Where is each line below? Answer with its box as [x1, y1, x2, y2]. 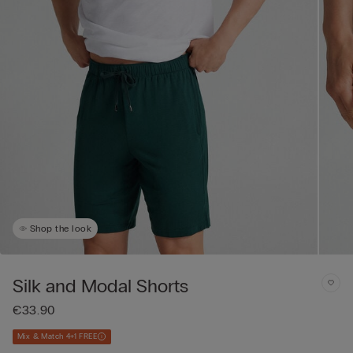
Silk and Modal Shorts [13, 273, 188, 297]
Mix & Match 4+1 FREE [17, 331, 97, 341]
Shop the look [30, 222, 92, 234]
